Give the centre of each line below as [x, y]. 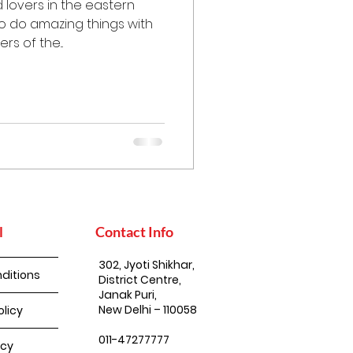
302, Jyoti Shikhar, [147, 264]
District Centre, [141, 279]
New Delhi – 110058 [148, 309]
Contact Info [134, 231]
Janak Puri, [128, 294]
